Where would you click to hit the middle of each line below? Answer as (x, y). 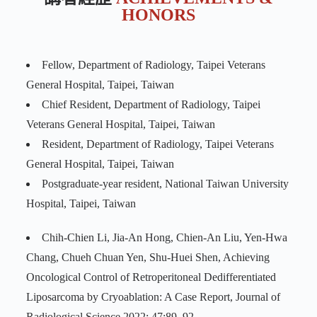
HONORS (159, 15)
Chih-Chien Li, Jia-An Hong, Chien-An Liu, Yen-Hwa (164, 238)
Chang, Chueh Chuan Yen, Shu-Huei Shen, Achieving (148, 258)
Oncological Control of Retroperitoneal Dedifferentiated (151, 277)
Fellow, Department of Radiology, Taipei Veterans (153, 65)
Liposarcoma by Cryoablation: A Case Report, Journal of (153, 297)
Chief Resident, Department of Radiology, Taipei (151, 105)
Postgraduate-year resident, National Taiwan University (165, 184)
